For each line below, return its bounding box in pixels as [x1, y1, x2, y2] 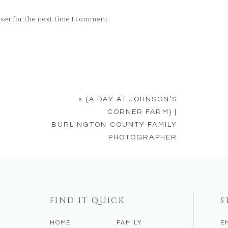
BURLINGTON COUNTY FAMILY [51, 121, 177, 128]
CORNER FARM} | [107, 108, 177, 116]
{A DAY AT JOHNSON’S [85, 96, 177, 103]
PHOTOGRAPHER [108, 134, 177, 141]
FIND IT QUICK [50, 195, 125, 206]
